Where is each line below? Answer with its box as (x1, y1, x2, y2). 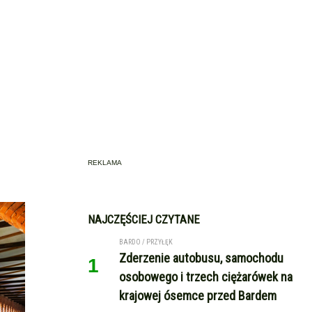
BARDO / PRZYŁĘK (119, 238, 173, 246)
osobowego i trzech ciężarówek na (119, 270, 292, 284)
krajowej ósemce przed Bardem (119, 288, 276, 303)
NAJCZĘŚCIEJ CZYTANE (88, 212, 200, 226)
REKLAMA (88, 159, 122, 166)
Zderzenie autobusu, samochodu (119, 251, 283, 265)
